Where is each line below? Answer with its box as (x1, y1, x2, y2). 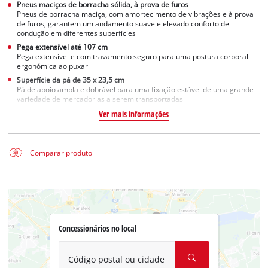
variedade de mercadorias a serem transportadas (17, 94, 184, 103)
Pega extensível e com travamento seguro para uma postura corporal (17, 52, 249, 62)
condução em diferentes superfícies (17, 29, 136, 38)
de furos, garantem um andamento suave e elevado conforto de (17, 19, 230, 29)
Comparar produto (29, 148, 92, 157)
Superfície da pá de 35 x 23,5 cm (17, 75, 125, 84)
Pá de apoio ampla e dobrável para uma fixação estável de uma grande (17, 84, 254, 94)
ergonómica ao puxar (17, 62, 89, 71)
